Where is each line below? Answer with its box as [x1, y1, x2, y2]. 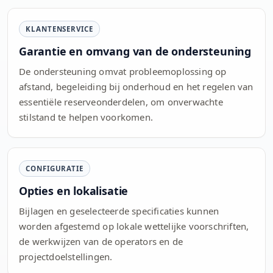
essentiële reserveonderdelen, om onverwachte [19, 96, 223, 108]
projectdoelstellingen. [19, 250, 113, 263]
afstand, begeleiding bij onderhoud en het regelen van [19, 80, 253, 93]
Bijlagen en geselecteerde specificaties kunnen [19, 205, 219, 218]
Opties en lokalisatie [19, 183, 129, 199]
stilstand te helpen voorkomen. [19, 111, 153, 124]
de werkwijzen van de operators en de [19, 235, 183, 248]
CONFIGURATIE [26, 164, 84, 174]
